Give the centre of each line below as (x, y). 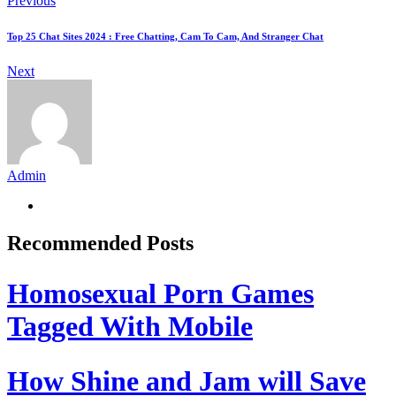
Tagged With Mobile (130, 327)
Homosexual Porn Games (160, 294)
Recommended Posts (100, 244)
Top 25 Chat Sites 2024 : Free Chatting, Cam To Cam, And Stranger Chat (165, 37)
